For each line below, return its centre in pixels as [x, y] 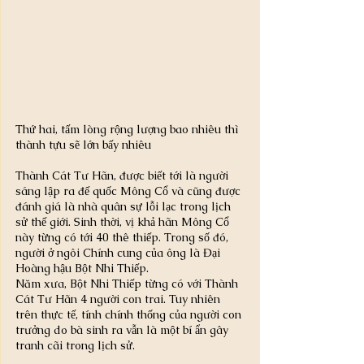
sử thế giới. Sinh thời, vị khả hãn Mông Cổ [124, 221]
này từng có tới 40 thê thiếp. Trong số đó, [123, 237]
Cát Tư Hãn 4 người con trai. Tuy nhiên [119, 299]
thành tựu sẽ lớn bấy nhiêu [83, 144]
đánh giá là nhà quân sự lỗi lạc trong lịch [125, 206]
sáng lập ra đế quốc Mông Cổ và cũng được [130, 191]
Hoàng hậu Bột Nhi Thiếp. [82, 268]
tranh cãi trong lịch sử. [75, 345]
